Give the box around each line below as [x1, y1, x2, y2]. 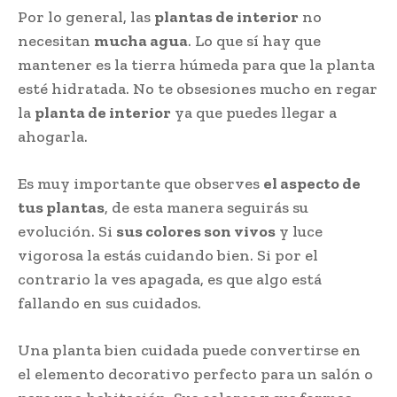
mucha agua [94, 30, 188, 51]
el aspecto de [263, 173, 361, 193]
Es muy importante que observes [18, 173, 263, 193]
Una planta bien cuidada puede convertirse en [18, 339, 361, 360]
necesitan [18, 30, 94, 51]
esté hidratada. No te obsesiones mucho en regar [18, 78, 378, 98]
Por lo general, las [18, 6, 154, 27]
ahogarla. [18, 126, 88, 146]
